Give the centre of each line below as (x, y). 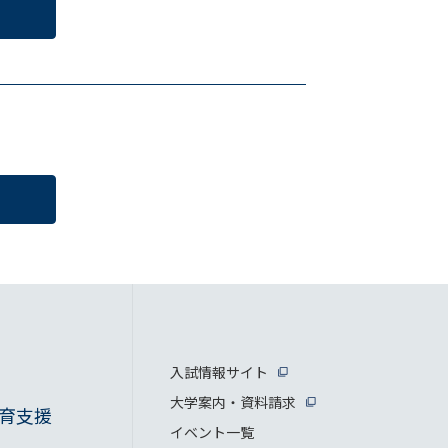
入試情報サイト (218, 372)
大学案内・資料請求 (232, 401)
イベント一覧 (211, 431)
